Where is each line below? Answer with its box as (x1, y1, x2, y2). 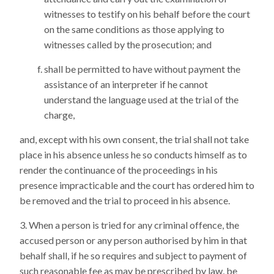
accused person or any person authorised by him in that (20, 234, 247, 246)
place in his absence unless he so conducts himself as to (20, 149, 247, 160)
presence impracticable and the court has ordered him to (20, 179, 254, 191)
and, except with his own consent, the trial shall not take (20, 133, 249, 145)
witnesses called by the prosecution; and (44, 39, 212, 50)
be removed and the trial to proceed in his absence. (20, 194, 230, 206)
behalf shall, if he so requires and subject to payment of (20, 250, 247, 261)
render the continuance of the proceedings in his (20, 164, 218, 176)
